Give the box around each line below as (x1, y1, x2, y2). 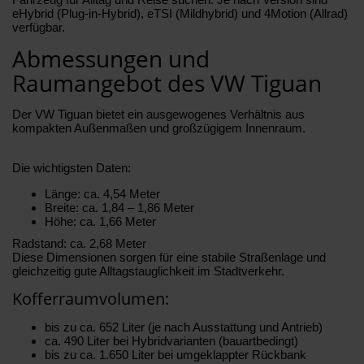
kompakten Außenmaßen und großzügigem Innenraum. (12, 120, 305, 135)
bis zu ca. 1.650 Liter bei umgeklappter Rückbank (45, 347, 306, 362)
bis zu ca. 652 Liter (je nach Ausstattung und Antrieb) (45, 319, 323, 334)
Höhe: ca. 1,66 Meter (45, 214, 156, 228)
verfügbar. (12, 19, 65, 34)
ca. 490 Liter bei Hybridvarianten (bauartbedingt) (45, 333, 298, 348)
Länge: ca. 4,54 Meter (45, 186, 160, 201)
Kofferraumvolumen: (12, 287, 169, 310)
